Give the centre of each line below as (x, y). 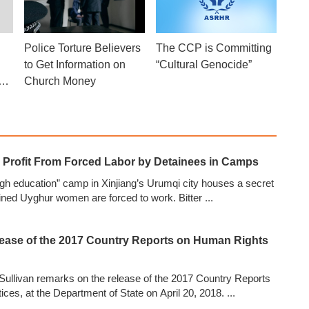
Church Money (60, 81)
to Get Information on (75, 64)
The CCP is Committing (213, 48)
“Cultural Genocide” (203, 64)
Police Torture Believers (83, 48)
